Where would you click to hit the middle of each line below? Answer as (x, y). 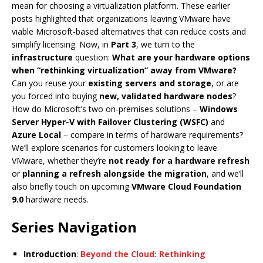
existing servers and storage (150, 83)
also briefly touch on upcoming (72, 187)
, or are (225, 83)
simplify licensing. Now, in (61, 45)
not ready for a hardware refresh (179, 161)
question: (92, 58)
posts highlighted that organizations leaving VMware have (121, 19)
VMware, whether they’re (60, 161)
